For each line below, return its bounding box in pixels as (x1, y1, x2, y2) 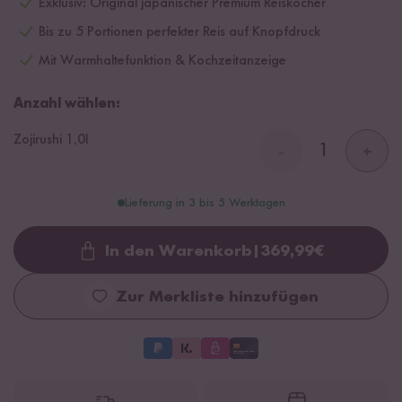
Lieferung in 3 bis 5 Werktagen (124, 197, 285, 209)
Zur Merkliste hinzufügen (116, 289, 319, 305)
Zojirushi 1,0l (13, 133, 88, 147)
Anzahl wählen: (13, 97, 120, 111)
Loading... (199, 253, 282, 270)
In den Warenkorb (104, 243, 252, 259)
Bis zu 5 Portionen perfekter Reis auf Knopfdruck (39, 25, 320, 39)
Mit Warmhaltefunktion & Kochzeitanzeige (39, 54, 286, 68)
